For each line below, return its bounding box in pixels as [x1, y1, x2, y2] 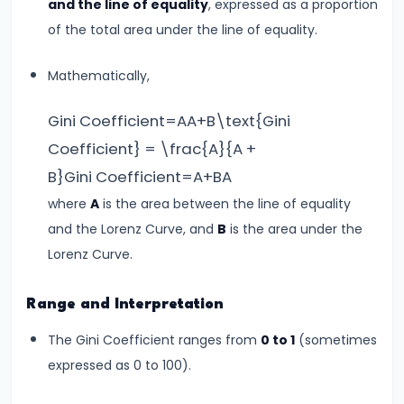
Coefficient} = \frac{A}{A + [48, 137, 256, 160]
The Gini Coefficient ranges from [48, 330, 261, 349]
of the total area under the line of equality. [48, 20, 317, 39]
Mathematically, [48, 66, 150, 85]
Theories [22, 141, 79, 159]
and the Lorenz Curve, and [48, 219, 217, 238]
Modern [22, 267, 73, 285]
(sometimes [295, 330, 377, 349]
